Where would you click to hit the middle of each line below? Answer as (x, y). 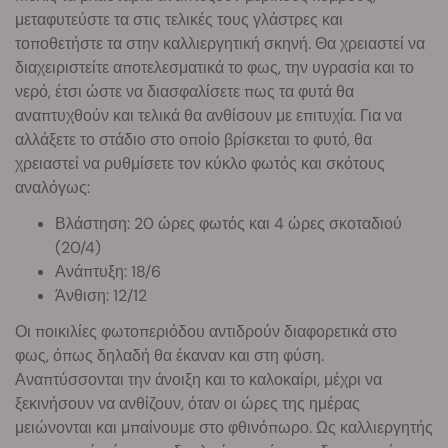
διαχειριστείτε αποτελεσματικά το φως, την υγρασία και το (214, 68)
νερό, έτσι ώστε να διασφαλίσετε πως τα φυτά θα (184, 92)
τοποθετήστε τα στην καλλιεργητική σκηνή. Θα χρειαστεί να (220, 44)
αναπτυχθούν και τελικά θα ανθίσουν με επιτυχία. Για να (208, 116)
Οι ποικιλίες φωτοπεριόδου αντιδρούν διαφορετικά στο (206, 332)
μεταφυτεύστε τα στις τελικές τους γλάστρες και (179, 20)
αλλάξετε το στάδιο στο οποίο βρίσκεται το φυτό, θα (193, 140)
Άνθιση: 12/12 (101, 296)
